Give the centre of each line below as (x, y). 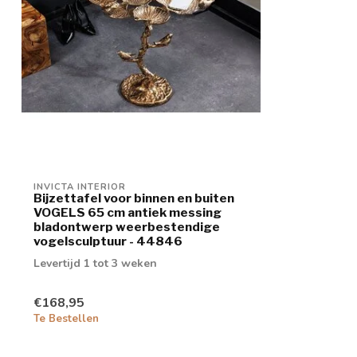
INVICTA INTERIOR (80, 186)
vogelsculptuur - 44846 (108, 241)
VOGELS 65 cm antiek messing (127, 212)
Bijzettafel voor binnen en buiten (134, 198)
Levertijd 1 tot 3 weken (95, 263)
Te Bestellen (66, 319)
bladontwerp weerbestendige (127, 226)
